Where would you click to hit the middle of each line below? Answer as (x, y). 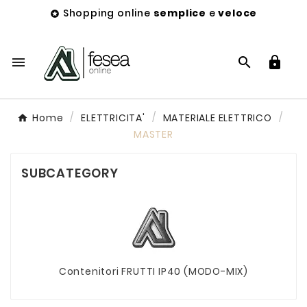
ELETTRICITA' (113, 118)
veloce (238, 13)
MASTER (153, 134)
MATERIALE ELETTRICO (217, 118)
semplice (180, 13)
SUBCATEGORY (70, 173)
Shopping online (108, 13)
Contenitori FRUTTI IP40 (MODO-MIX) (153, 271)
